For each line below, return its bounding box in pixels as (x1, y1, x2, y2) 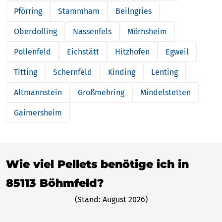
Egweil (166, 47, 189, 56)
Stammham (58, 6, 100, 16)
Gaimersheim (14, 108, 62, 117)
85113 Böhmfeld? (6, 176, 104, 190)
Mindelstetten (140, 87, 191, 97)
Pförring (14, 6, 42, 16)
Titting (14, 67, 37, 77)
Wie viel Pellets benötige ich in (6, 157, 189, 171)
